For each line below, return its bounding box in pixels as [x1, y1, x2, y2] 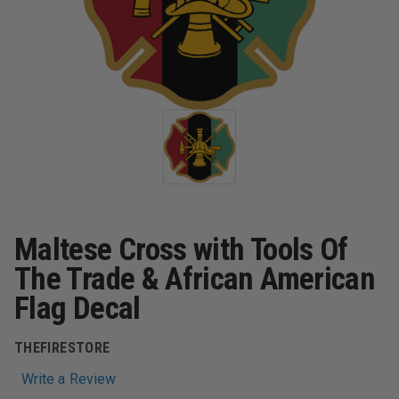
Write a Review [21, 370, 117, 387]
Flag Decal [14, 290, 141, 327]
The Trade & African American [14, 261, 376, 297]
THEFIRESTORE [14, 339, 110, 356]
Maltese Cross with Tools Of [14, 232, 348, 268]
